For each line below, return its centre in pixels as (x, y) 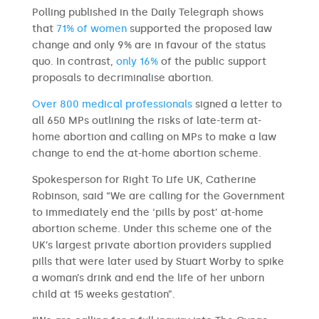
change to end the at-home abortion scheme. (146, 153)
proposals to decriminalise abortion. (122, 78)
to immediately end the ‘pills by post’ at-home (147, 213)
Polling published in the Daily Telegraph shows (147, 12)
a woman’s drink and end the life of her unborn (148, 278)
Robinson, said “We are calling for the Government (158, 196)
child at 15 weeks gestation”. (103, 294)
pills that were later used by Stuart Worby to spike (158, 262)
